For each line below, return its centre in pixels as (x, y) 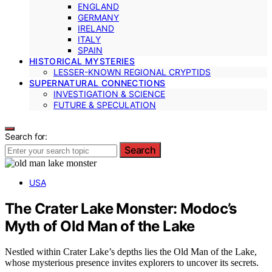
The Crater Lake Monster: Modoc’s (121, 208)
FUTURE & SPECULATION (105, 104)
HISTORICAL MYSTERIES (82, 61)
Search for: (26, 136)
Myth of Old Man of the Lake (100, 226)
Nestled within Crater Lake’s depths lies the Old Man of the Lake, (131, 252)
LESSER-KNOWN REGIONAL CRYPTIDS (132, 72)
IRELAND (96, 28)
